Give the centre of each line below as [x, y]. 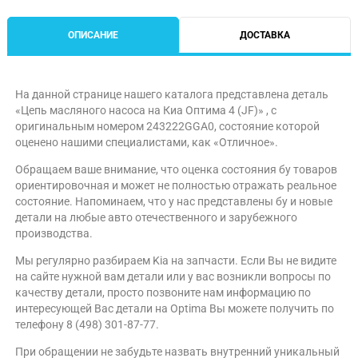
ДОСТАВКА [265, 35]
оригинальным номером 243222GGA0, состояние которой [167, 126]
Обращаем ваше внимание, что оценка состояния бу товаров [176, 169]
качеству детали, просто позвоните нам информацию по [163, 292]
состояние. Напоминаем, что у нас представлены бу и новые [174, 201]
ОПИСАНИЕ [93, 35]
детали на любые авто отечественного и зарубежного [156, 217]
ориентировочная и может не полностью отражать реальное [176, 185]
